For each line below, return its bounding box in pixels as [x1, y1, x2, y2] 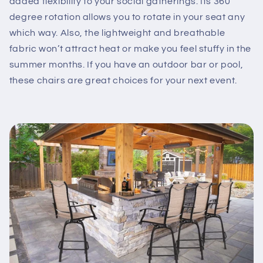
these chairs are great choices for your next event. [9, 76, 237, 85]
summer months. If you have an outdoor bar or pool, [9, 60, 244, 69]
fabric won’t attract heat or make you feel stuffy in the [9, 44, 252, 53]
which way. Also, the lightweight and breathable [9, 28, 225, 38]
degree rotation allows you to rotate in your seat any [9, 12, 245, 22]
